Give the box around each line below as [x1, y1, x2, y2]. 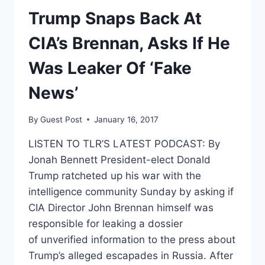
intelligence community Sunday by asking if [28, 185, 234, 198]
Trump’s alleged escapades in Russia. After [28, 249, 233, 261]
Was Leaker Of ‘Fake [28, 57, 192, 78]
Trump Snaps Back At [28, 8, 202, 28]
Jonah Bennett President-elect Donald [28, 153, 211, 166]
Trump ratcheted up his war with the [28, 169, 201, 182]
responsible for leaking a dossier [28, 217, 183, 230]
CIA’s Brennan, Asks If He [28, 33, 230, 53]
